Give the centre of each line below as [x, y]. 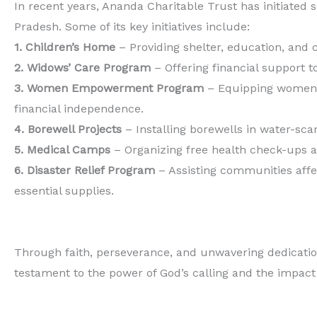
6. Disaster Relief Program [85, 170]
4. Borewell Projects [68, 129]
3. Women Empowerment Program [109, 88]
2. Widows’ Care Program [82, 68]
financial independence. [79, 109]
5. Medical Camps [62, 150]
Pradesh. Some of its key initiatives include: [132, 27]
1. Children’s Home [67, 47]
